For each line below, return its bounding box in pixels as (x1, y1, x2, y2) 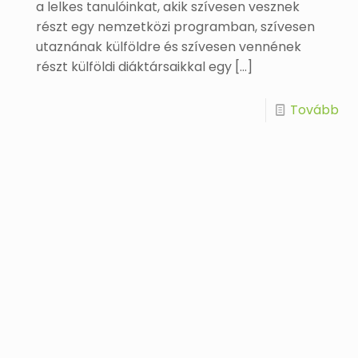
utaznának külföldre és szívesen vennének (36, 38, 302, 56)
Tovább (289, 101, 339, 119)
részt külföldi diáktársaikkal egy (36, 58, 233, 76)
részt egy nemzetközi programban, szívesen (36, 18, 316, 36)
